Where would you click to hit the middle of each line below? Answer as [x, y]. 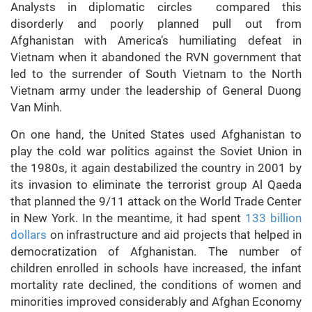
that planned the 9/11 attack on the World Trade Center [156, 202]
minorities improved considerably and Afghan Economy [156, 302]
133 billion [273, 218]
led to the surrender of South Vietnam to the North [156, 74]
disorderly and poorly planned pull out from [156, 24]
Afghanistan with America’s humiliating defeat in [156, 41]
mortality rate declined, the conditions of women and [156, 285]
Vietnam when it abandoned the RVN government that [156, 57]
